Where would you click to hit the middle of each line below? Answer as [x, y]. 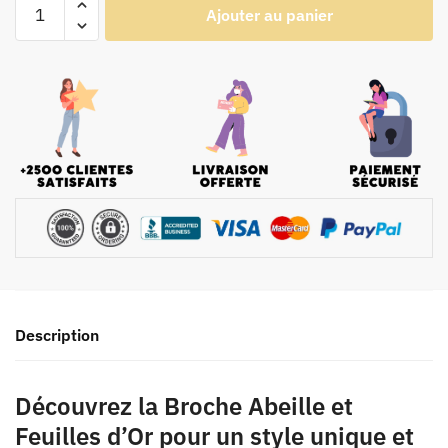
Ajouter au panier [269, 15]
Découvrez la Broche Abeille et [184, 406]
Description [57, 335]
